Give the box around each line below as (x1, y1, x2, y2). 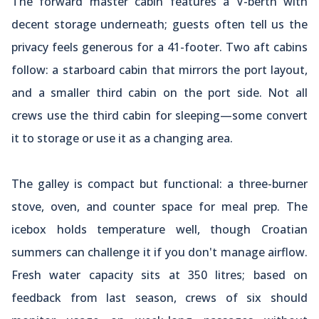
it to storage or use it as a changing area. (11, 130, 233, 146)
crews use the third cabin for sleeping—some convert (11, 107, 308, 123)
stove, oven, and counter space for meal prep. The (11, 198, 308, 214)
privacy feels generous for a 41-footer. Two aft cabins (11, 38, 308, 55)
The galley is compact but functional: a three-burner (11, 175, 308, 192)
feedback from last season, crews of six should (11, 289, 308, 305)
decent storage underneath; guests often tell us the (11, 16, 308, 32)
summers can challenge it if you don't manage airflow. (11, 244, 308, 260)
